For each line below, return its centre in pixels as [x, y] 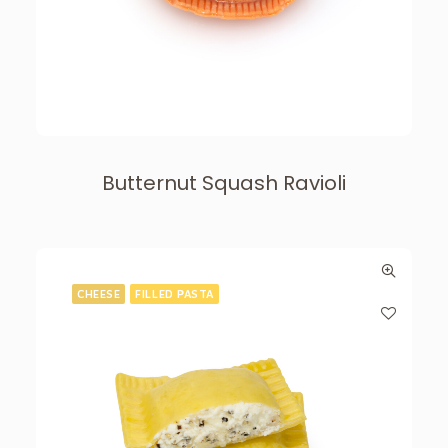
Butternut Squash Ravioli [224, 183]
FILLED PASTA [174, 293]
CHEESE [99, 293]
